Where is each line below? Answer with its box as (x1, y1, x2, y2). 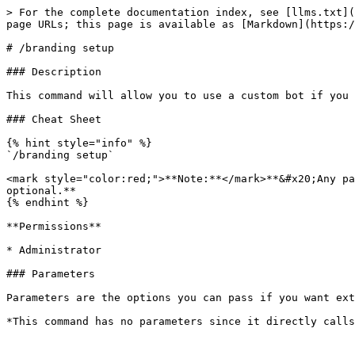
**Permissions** (6, 220, 101, 232)
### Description (6, 66, 101, 78)
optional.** (6, 185, 76, 197)
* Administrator (6, 244, 101, 256)
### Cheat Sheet (6, 113, 101, 125)
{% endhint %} (6, 197, 89, 208)
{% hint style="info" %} (6, 137, 152, 149)
